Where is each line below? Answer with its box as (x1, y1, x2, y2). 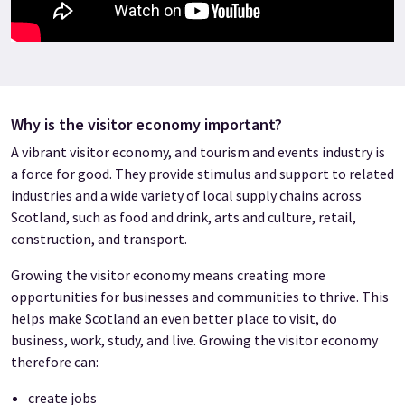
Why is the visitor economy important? (11, 114, 282, 136)
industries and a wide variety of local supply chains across (11, 186, 362, 205)
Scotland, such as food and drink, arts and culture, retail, (11, 208, 356, 227)
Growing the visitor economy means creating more (11, 266, 325, 285)
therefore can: (11, 353, 99, 372)
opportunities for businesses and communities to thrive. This (11, 287, 389, 306)
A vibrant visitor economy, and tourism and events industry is (11, 143, 385, 162)
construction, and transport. (11, 230, 187, 249)
